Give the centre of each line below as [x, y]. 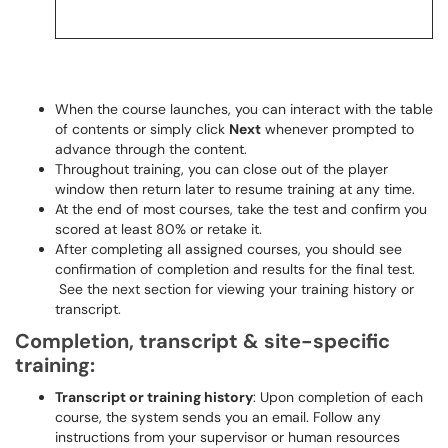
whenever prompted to [337, 129]
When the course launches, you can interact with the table [244, 109]
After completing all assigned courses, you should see [228, 249]
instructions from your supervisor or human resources [227, 437]
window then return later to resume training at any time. [235, 189]
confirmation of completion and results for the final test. [235, 269]
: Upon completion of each [338, 397]
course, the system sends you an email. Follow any [218, 417]
